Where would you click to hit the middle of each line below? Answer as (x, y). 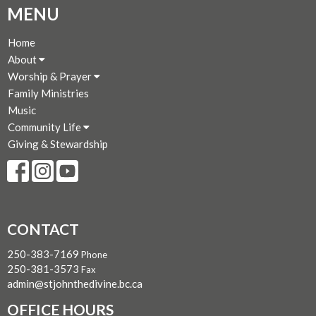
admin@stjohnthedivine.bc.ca (75, 284)
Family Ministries (48, 93)
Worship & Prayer (51, 76)
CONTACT (43, 229)
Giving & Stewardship (58, 144)
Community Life (45, 127)
